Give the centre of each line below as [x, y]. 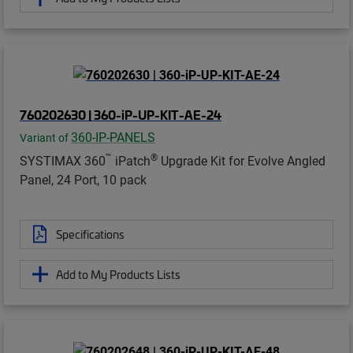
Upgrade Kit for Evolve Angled [242, 160]
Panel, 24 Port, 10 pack [83, 179]
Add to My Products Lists [118, 274]
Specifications [90, 234]
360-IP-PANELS [113, 136]
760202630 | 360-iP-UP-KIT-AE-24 [121, 114]
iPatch [131, 160]
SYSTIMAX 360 [63, 160]
